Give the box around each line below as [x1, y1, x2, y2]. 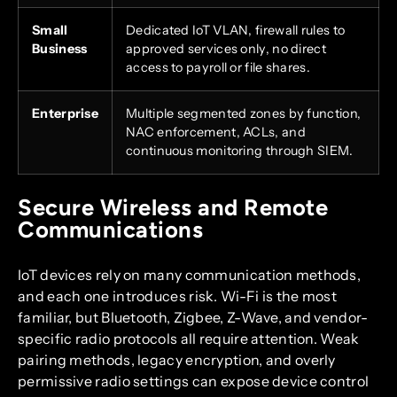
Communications [18, 215, 203, 243]
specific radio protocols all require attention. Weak [18, 329, 360, 347]
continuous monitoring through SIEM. [126, 142, 354, 159]
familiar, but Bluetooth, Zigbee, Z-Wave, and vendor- [18, 307, 369, 326]
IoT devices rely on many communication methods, [18, 265, 362, 284]
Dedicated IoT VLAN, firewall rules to [126, 21, 346, 38]
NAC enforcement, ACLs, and [126, 123, 306, 140]
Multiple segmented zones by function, [126, 105, 362, 121]
